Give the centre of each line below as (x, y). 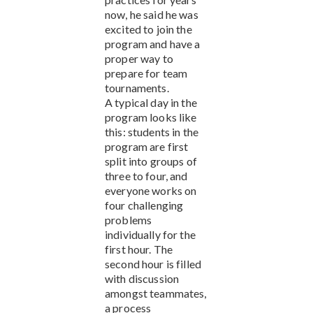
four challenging (144, 205)
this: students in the (152, 131)
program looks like (151, 117)
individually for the (150, 234)
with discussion (142, 278)
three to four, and (146, 175)
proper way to (139, 58)
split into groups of (151, 161)
